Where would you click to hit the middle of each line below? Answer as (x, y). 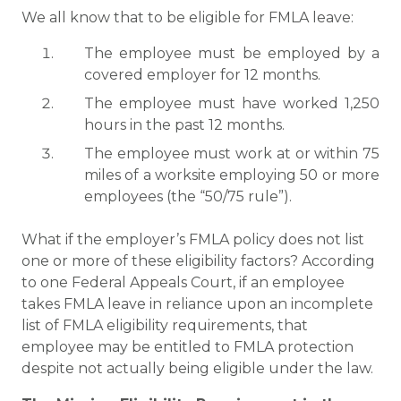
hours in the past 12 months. (184, 125)
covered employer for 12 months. (202, 75)
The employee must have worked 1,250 (232, 103)
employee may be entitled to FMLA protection (188, 347)
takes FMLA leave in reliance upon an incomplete (197, 304)
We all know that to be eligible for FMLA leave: (188, 17)
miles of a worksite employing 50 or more (232, 175)
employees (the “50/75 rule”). (188, 196)
